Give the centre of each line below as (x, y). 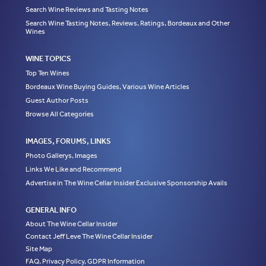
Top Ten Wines (47, 73)
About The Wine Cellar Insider (71, 224)
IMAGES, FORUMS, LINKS (68, 141)
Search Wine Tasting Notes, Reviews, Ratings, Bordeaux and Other (127, 23)
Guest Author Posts (57, 101)
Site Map (39, 249)
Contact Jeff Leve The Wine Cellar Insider (89, 237)
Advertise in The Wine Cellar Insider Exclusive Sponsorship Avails (126, 183)
